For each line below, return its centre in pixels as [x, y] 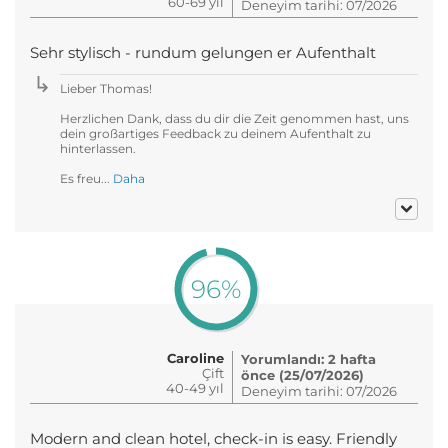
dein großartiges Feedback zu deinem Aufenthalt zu [215, 133]
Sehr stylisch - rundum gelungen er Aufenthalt [203, 52]
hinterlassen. [98, 148]
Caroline [195, 357]
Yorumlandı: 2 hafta [308, 358]
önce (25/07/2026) [302, 374]
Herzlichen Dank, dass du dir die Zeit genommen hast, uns [234, 118]
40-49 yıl [195, 387]
